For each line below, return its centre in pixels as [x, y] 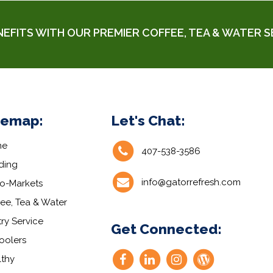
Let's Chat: [148, 121]
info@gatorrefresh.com [191, 183]
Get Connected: [166, 229]
